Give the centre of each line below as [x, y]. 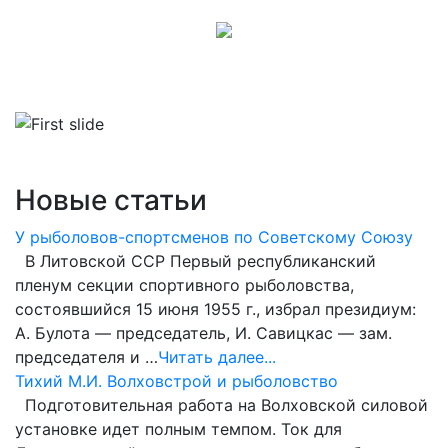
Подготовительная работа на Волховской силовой [221, 405]
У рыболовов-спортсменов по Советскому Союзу [214, 237]
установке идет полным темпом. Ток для [178, 429]
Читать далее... [217, 357]
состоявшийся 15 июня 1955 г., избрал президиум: [215, 309]
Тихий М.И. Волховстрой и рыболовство [176, 381]
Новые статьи [111, 200]
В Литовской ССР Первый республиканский [195, 261]
